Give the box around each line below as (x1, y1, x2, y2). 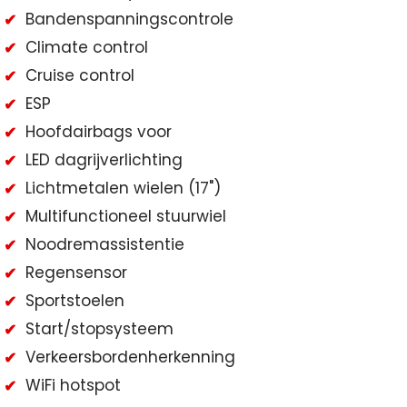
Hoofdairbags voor (25, 120, 172, 143)
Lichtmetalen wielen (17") (25, 176, 221, 199)
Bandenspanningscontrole (25, 7, 233, 30)
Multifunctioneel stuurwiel (25, 204, 226, 227)
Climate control (25, 35, 148, 58)
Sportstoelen (25, 289, 124, 312)
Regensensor (25, 261, 127, 283)
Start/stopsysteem (25, 317, 174, 340)
